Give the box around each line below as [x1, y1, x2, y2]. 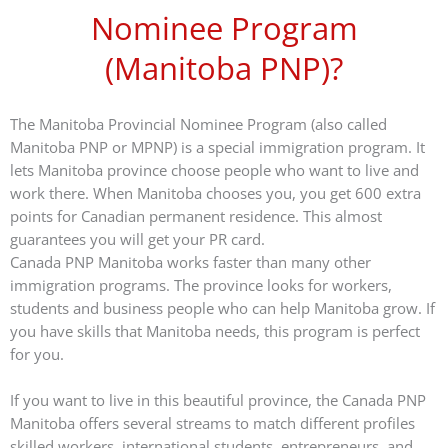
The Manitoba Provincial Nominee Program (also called [10, 113, 387, 134]
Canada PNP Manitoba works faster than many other [10, 251, 371, 272]
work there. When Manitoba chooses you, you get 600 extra [10, 182, 421, 203]
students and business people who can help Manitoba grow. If [10, 297, 435, 318]
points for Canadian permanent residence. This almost [10, 205, 382, 226]
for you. [10, 343, 64, 364]
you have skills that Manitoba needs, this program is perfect [10, 320, 420, 341]
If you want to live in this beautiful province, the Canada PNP [10, 390, 426, 411]
